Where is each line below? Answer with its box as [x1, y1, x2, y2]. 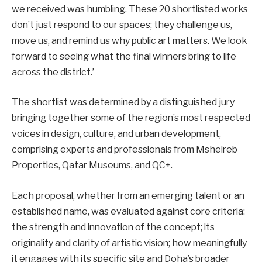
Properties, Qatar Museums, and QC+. [12, 160, 173, 171]
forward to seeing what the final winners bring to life [12, 50, 236, 62]
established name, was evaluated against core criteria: [12, 205, 245, 217]
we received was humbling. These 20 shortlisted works [12, 3, 248, 15]
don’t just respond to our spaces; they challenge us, [12, 19, 232, 30]
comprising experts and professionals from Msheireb [12, 144, 237, 156]
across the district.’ [12, 66, 94, 78]
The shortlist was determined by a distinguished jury [12, 96, 235, 108]
